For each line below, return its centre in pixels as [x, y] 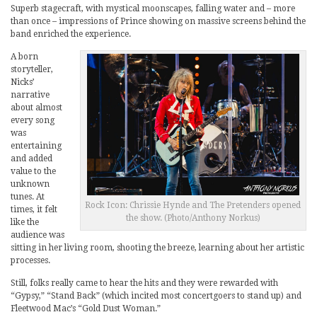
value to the [33, 171]
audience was [38, 235]
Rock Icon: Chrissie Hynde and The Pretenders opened [193, 205]
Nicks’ [23, 82]
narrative [30, 95]
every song [33, 120]
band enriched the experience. [71, 34]
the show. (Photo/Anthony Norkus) [193, 218]
